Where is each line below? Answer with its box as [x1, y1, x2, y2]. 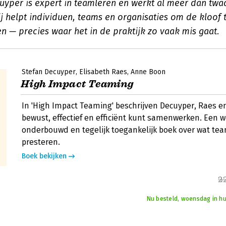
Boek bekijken [22, 152, 67, 160]
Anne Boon [131, 68, 165, 76]
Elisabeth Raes [79, 68, 127, 76]
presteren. [22, 137, 60, 147]
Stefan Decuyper [22, 68, 76, 76]
